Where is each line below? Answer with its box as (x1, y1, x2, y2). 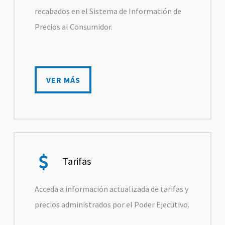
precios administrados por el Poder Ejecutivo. (35, 199, 190, 210)
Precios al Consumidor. (35, 21, 113, 32)
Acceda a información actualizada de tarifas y (35, 184, 189, 194)
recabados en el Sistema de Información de (35, 6, 182, 16)
